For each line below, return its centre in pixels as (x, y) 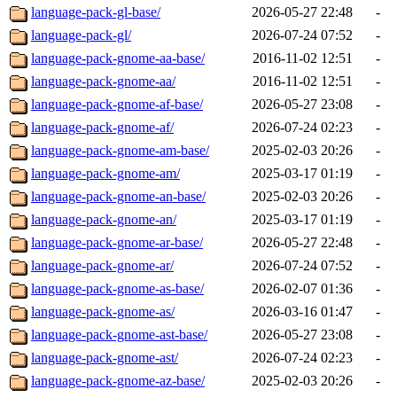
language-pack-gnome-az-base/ (118, 381)
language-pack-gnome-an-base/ (118, 197)
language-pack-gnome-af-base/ (117, 105)
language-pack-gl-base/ (96, 12)
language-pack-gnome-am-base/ (120, 151)
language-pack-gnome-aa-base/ (118, 58)
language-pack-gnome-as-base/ (117, 289)
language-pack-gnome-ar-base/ (117, 243)
